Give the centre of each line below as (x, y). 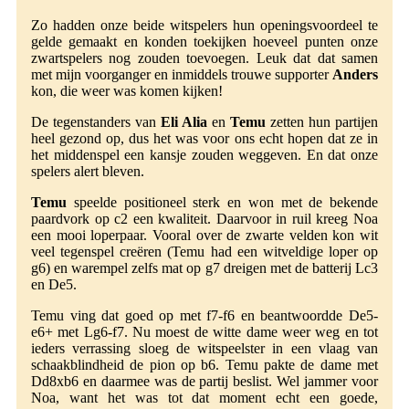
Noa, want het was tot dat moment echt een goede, (204, 398)
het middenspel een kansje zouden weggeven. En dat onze (204, 155)
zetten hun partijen (322, 122)
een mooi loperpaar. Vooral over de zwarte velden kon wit (204, 236)
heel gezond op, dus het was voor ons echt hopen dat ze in (204, 139)
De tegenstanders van (96, 122)
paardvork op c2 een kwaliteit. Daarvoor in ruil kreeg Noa (204, 219)
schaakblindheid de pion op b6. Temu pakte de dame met (204, 365)
